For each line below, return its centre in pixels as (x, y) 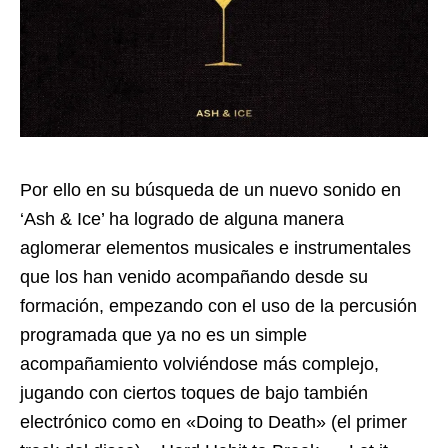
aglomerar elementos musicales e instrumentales (215, 247)
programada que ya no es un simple (163, 334)
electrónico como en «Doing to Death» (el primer (213, 421)
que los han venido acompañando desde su (194, 276)
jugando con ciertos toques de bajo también (194, 392)
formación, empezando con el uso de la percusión (218, 305)
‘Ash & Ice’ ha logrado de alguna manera (182, 218)
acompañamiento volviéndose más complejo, (199, 363)
